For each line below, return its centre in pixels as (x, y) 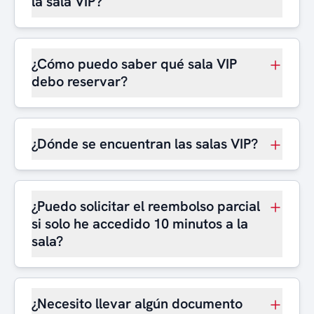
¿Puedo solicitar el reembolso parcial (146, 206)
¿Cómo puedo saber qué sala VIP (134, 64)
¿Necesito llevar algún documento (137, 303)
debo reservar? (80, 81)
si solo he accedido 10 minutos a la (140, 224)
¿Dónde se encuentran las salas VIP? (145, 144)
